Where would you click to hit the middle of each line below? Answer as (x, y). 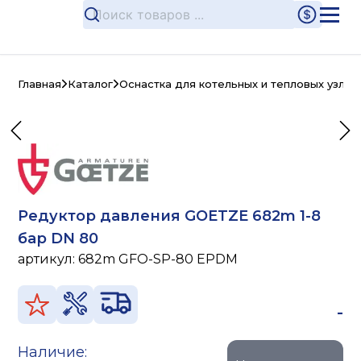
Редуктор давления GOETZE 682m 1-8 (170, 216)
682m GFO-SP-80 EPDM (158, 259)
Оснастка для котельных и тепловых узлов (239, 84)
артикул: (48, 259)
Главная (40, 83)
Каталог (91, 83)
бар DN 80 (58, 239)
